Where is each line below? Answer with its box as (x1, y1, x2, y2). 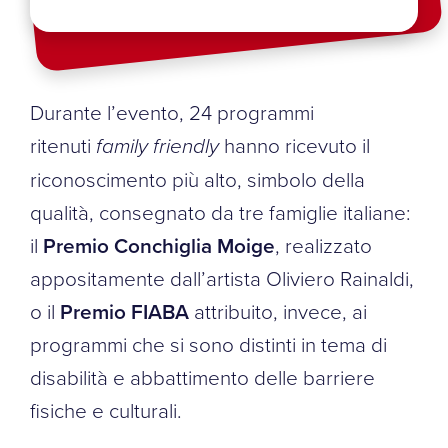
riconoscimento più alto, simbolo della (30, 164, 365, 193)
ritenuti (30, 130, 96, 159)
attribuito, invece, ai (189, 296, 367, 325)
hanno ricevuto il (219, 130, 370, 159)
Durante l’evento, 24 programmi (30, 97, 314, 126)
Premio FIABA (60, 296, 189, 326)
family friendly (96, 130, 219, 161)
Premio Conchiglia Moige (43, 230, 275, 260)
